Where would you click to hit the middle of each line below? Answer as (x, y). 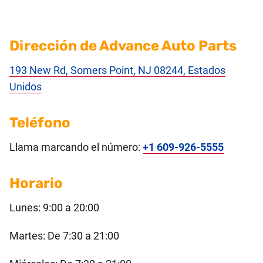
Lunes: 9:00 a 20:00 (54, 207)
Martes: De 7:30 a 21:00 (64, 235)
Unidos (26, 86)
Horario (36, 183)
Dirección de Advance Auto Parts (123, 45)
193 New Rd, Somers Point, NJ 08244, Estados (117, 70)
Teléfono (40, 122)
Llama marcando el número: (76, 147)
